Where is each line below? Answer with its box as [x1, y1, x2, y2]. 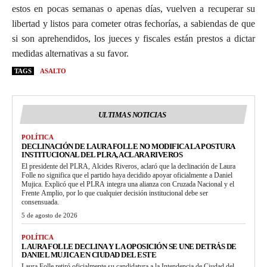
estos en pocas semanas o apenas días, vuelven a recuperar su [12, 3, 255, 14]
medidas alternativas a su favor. [12, 48, 129, 58]
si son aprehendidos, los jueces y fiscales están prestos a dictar [12, 33, 255, 44]
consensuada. [21, 197, 59, 206]
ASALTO [40, 67, 66, 74]
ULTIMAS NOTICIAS [98, 110, 166, 119]
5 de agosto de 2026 [21, 211, 77, 219]
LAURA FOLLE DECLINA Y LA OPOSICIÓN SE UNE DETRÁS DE [21, 241, 237, 251]
